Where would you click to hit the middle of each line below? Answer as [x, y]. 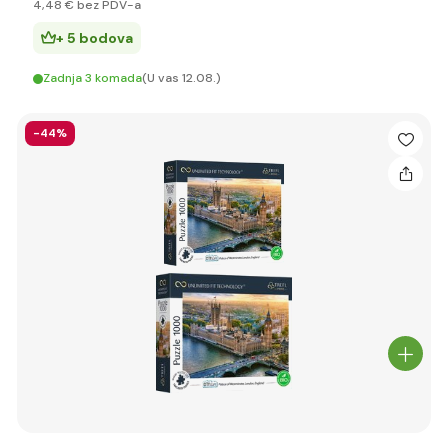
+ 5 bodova [94, 38]
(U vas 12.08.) [181, 78]
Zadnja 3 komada [92, 78]
